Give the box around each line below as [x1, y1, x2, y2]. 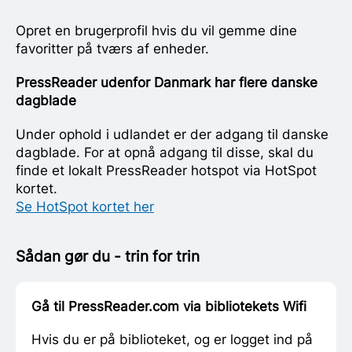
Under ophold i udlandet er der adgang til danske [16, 126, 328, 142]
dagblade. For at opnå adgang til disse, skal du [16, 144, 313, 160]
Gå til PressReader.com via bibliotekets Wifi [31, 298, 306, 314]
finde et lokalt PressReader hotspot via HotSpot [16, 162, 317, 178]
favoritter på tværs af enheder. [16, 40, 209, 57]
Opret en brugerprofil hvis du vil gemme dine [16, 22, 297, 38]
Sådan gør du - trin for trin [16, 247, 200, 266]
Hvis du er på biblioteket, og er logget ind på [31, 331, 313, 347]
